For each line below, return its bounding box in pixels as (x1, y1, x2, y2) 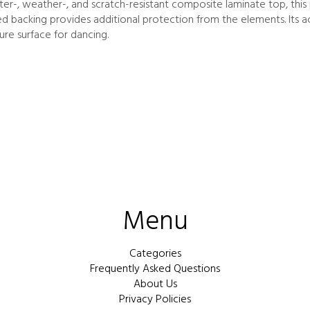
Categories (129, 245, 181, 263)
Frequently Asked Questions (90, 260, 220, 278)
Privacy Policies (119, 291, 191, 309)
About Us (133, 275, 177, 293)
